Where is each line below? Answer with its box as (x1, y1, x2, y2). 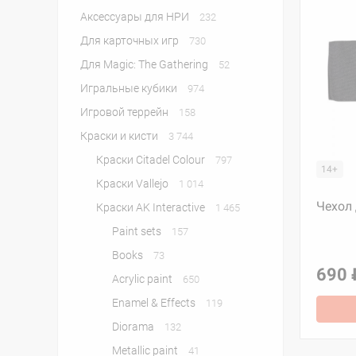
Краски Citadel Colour (96, 153, 207, 166)
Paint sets (112, 225, 164, 238)
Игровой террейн (80, 106, 171, 118)
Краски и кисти (80, 130, 161, 142)
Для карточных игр (80, 34, 181, 47)
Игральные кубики (80, 82, 180, 95)
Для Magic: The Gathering (80, 58, 211, 71)
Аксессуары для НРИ (80, 10, 192, 23)
